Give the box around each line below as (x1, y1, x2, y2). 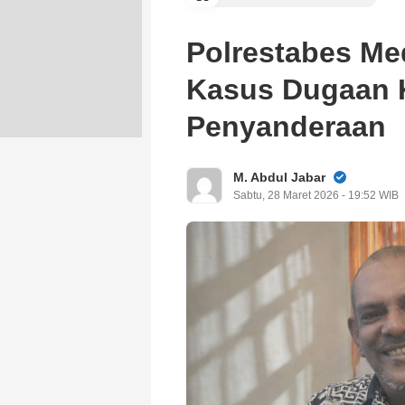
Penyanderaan (186, 110, 386, 143)
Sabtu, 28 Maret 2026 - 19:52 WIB (233, 188, 399, 202)
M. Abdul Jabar (233, 169, 325, 184)
